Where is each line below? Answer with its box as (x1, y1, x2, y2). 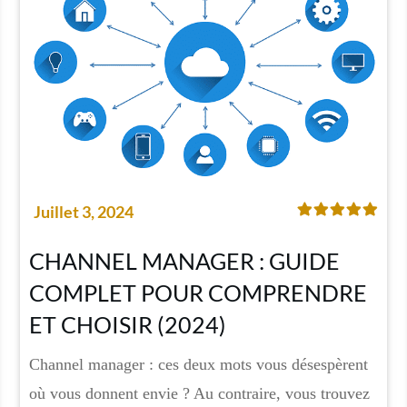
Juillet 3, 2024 (33, 201, 134, 222)
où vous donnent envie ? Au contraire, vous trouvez (28, 383, 370, 402)
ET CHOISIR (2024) (28, 310, 226, 338)
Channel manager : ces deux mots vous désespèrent (28, 354, 368, 373)
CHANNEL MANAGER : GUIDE (28, 246, 340, 274)
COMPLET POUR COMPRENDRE (28, 278, 367, 306)
